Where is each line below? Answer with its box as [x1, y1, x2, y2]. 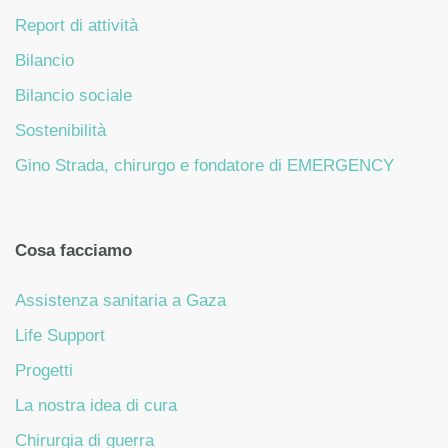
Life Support [15, 325, 105, 345]
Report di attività [15, 16, 138, 36]
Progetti [15, 360, 73, 380]
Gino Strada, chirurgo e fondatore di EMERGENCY [15, 156, 394, 176]
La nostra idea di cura [15, 395, 177, 415]
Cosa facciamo [15, 240, 132, 260]
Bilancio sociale [15, 86, 132, 106]
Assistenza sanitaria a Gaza [15, 290, 226, 310]
